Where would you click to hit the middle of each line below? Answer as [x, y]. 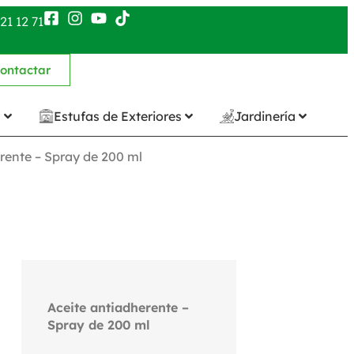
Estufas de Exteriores [118, 116]
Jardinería [265, 116]
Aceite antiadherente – [118, 307]
